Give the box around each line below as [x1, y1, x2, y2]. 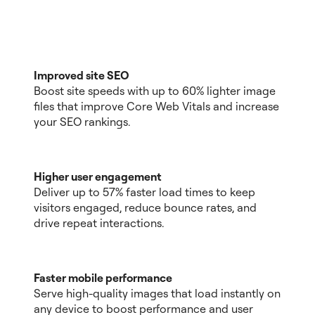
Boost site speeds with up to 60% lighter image [34, 83, 276, 98]
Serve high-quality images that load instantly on [34, 285, 281, 300]
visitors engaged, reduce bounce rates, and [34, 200, 257, 214]
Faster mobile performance [34, 270, 172, 285]
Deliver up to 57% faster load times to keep [34, 184, 255, 199]
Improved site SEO [34, 67, 129, 82]
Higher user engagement [34, 169, 162, 184]
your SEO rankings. [34, 114, 130, 129]
